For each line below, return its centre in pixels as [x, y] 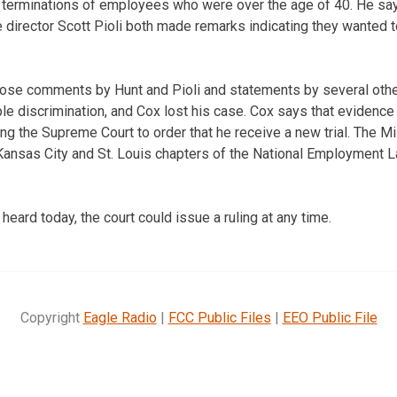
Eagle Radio [120, 317]
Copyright [51, 317]
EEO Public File [330, 317]
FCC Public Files [219, 317]
